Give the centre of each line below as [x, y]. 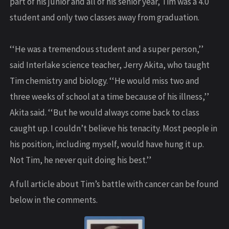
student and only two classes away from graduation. [105, 18]
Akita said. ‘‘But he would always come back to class [105, 113]
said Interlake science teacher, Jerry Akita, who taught [110, 65]
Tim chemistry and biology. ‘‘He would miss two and [105, 81]
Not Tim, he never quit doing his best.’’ [81, 160]
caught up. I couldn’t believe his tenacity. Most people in [113, 129]
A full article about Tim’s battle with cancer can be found [114, 184]
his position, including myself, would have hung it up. [107, 144]
